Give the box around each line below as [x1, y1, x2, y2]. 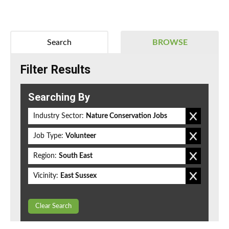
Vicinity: [33, 172, 58, 180]
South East [59, 152, 93, 160]
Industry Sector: [33, 112, 84, 120]
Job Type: [33, 132, 63, 140]
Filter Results [20, 63, 90, 77]
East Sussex [60, 172, 97, 180]
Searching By [28, 91, 90, 104]
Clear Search [35, 203, 72, 210]
